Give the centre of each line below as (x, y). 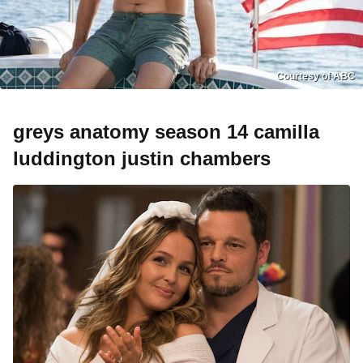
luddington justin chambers (142, 159)
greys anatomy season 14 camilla (166, 132)
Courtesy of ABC (316, 77)
